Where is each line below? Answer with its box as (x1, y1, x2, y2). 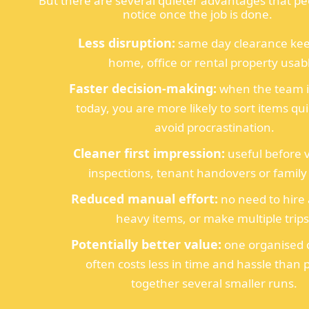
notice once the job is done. (123, 6, 273, 22)
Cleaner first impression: (73, 144, 226, 161)
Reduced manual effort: (70, 190, 218, 207)
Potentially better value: (70, 235, 221, 252)
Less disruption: (77, 34, 175, 51)
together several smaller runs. (131, 275, 298, 291)
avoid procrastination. (154, 119, 275, 135)
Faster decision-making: (68, 79, 217, 97)
